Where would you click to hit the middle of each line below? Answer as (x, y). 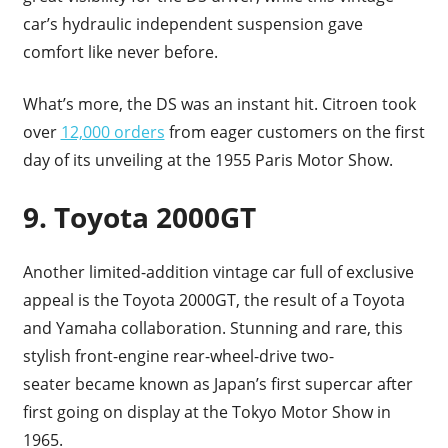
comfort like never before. (120, 51)
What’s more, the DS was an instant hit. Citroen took (219, 103)
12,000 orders (112, 131)
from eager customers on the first (294, 131)
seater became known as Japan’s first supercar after (217, 383)
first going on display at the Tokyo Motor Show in (206, 411)
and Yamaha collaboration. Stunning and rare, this (212, 327)
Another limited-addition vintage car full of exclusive (218, 271)
